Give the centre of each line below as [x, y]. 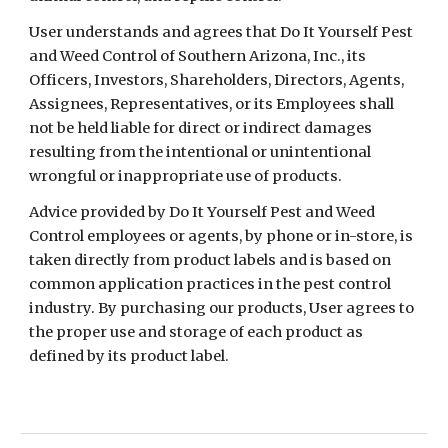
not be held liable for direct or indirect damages [201, 128]
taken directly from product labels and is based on [210, 260]
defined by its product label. [129, 356]
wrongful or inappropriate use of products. [186, 176]
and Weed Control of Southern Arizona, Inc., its [198, 56]
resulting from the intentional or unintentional [200, 152]
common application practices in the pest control [210, 284]
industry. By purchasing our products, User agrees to [222, 308]
